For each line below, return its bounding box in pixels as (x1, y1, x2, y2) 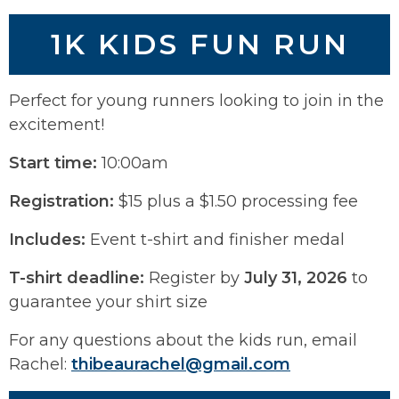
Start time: (9, 152, 97, 173)
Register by (144, 267, 244, 288)
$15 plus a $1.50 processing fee (114, 191, 358, 211)
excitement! (9, 114, 104, 134)
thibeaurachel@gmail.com (71, 354, 290, 374)
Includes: (9, 229, 85, 249)
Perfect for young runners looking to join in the (9, 90, 384, 110)
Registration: (9, 191, 114, 211)
